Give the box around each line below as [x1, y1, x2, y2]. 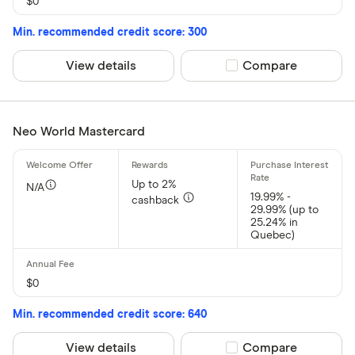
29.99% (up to [250, 204, 319, 216]
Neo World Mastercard [13, 124, 145, 138]
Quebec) [250, 229, 295, 241]
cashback [132, 194, 183, 206]
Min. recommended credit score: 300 [13, 26, 207, 38]
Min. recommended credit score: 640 [13, 308, 207, 320]
